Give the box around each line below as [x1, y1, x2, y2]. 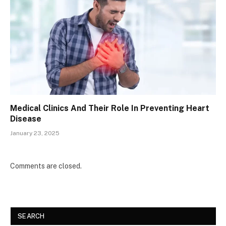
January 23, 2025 [10, 129, 60, 137]
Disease [10, 114, 41, 124]
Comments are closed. [10, 161, 82, 170]
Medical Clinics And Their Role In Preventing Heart [10, 103, 209, 113]
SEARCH [18, 212, 45, 220]
